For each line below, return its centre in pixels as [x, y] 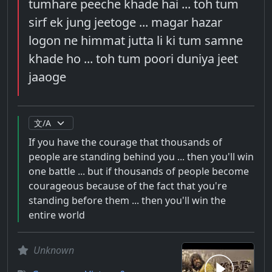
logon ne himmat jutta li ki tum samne [136, 40]
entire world [57, 215]
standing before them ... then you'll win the [127, 200]
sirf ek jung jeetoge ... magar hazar [125, 22]
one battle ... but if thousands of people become [139, 171]
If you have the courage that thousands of [125, 142]
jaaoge [47, 77]
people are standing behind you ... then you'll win [141, 157]
